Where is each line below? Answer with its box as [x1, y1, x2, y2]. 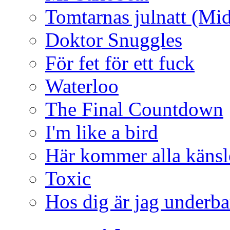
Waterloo [45, 74, 119, 97]
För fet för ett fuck [45, 51, 195, 74]
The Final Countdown [45, 98, 223, 120]
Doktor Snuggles [45, 28, 182, 51]
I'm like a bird [45, 121, 158, 143]
